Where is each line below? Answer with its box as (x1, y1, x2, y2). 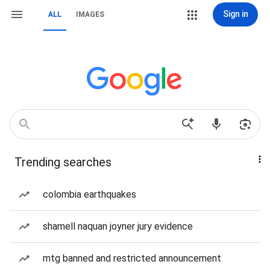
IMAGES (76, 10, 104, 19)
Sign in (222, 9, 248, 19)
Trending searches (14, 155, 111, 169)
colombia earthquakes (43, 189, 136, 200)
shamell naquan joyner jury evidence (43, 221, 193, 232)
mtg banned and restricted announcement (43, 253, 221, 264)
